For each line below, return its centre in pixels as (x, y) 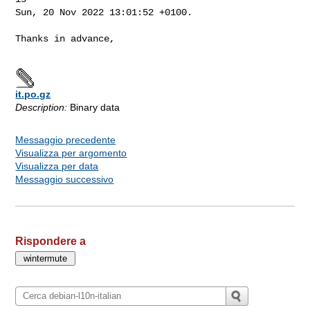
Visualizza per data (57, 166)
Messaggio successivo (65, 179)
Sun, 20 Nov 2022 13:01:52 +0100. (104, 12)
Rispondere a (51, 241)
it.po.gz (33, 94)
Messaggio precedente (66, 139)
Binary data (94, 107)
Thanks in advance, (65, 38)
